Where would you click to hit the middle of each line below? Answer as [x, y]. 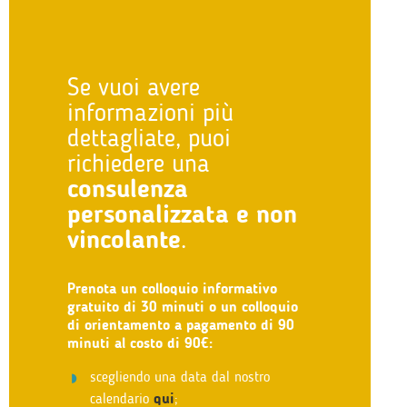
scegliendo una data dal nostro [179, 376]
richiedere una [138, 163]
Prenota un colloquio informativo [172, 288]
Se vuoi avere [133, 86]
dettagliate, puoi [149, 137]
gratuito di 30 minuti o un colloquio [182, 306]
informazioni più [150, 112]
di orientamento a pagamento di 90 [180, 324]
